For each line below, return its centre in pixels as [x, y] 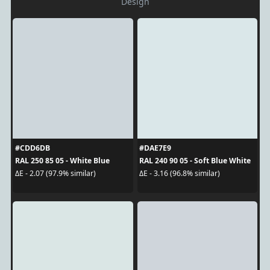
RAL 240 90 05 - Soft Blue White [195, 160]
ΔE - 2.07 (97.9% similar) [55, 174]
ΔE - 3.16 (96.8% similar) [180, 174]
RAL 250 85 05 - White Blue [62, 160]
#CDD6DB [32, 148]
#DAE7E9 [155, 148]
